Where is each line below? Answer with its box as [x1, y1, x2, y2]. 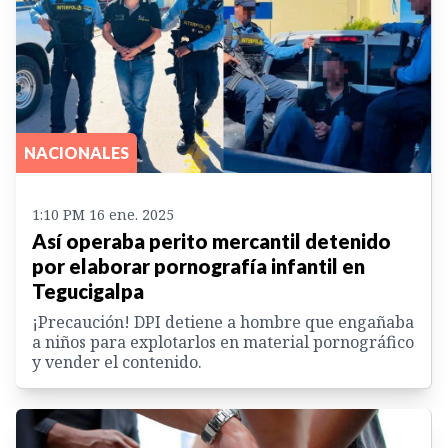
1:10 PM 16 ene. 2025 [32, 205, 174, 225]
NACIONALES [24, 143, 129, 163]
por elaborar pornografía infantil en [32, 254, 365, 279]
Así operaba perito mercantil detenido [32, 229, 391, 254]
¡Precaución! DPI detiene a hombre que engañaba [32, 311, 414, 334]
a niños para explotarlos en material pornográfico [32, 331, 414, 354]
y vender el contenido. [32, 351, 202, 374]
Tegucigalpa [32, 279, 144, 304]
